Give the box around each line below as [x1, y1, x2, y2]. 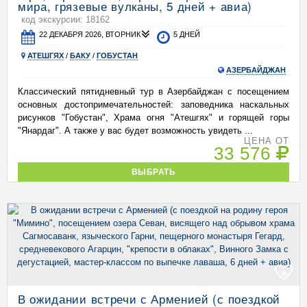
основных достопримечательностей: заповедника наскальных [18, 99, 289, 110]
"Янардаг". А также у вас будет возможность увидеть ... [18, 125, 253, 136]
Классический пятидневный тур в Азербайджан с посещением [18, 86, 289, 97]
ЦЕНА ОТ [243, 136, 289, 146]
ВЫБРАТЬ [131, 167, 176, 176]
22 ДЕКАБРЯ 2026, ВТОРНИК [39, 30, 141, 38]
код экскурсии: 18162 [21, 14, 110, 25]
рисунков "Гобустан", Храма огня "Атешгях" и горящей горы [18, 112, 289, 123]
